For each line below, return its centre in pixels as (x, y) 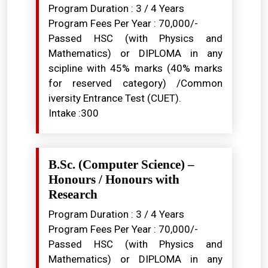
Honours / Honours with (114, 179)
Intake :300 (74, 113)
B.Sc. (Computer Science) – (121, 165)
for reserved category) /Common (135, 83)
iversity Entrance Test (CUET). (115, 98)
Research (73, 194)
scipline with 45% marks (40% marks (135, 68)
